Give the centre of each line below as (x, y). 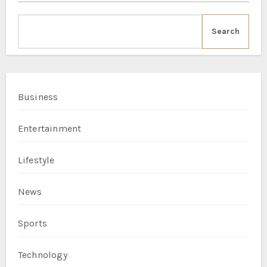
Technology (42, 254)
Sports (32, 223)
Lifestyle (36, 160)
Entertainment (49, 128)
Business (38, 97)
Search (226, 31)
